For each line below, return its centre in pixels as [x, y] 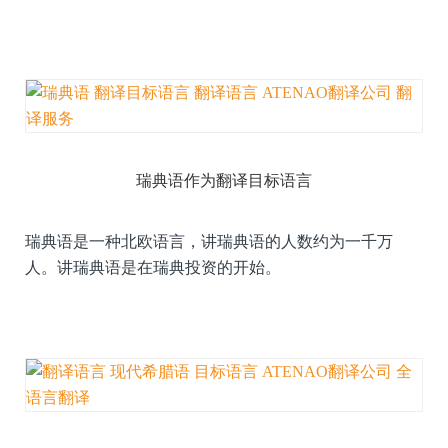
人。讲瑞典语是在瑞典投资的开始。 [153, 268]
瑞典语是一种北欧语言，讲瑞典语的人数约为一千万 [209, 242]
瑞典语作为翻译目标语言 [224, 181]
